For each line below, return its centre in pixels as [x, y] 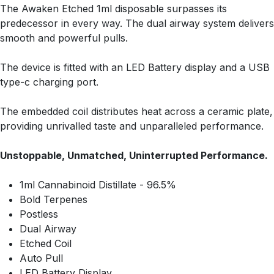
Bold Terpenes [54, 199]
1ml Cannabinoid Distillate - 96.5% [98, 185]
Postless [39, 214]
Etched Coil [46, 243]
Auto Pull [41, 258]
